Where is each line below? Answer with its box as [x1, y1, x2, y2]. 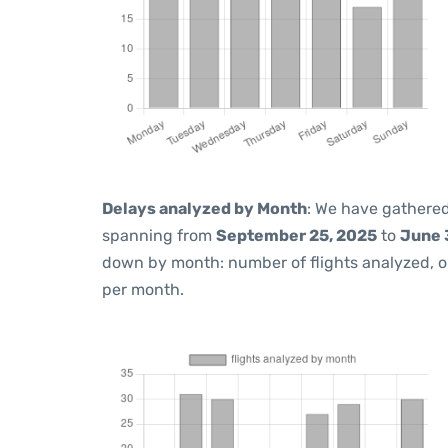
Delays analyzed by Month [102, 199, 307, 218]
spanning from [102, 226, 216, 245]
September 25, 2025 [216, 226, 377, 245]
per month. [102, 280, 184, 299]
